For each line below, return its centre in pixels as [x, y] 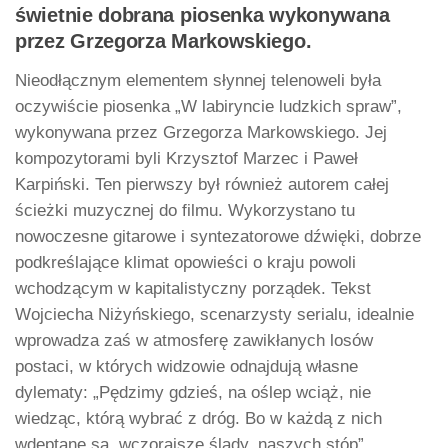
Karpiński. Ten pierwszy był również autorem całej [202, 185]
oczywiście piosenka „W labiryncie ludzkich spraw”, [208, 107]
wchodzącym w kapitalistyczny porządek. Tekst [193, 289]
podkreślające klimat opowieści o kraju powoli [185, 263]
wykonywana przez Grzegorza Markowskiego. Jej [201, 133]
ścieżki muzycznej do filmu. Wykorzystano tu [185, 211]
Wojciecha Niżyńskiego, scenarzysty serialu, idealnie [214, 315]
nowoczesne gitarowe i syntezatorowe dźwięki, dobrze [218, 237]
